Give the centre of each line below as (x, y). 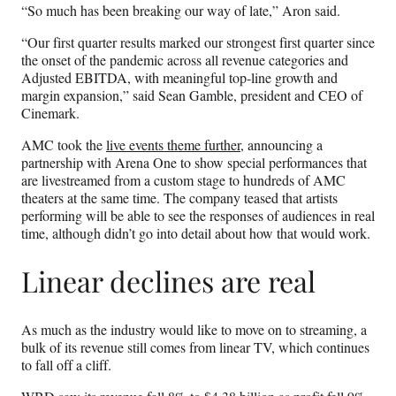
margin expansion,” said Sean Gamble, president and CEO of (192, 95)
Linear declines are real (168, 281)
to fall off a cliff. (69, 364)
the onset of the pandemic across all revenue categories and (185, 59)
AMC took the (64, 144)
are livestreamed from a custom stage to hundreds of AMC (183, 179)
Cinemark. (53, 112)
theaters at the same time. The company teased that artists (179, 197)
